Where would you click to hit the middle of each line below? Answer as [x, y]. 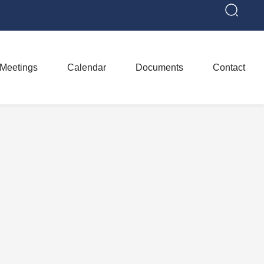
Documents [159, 67]
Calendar [86, 67]
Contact [229, 67]
